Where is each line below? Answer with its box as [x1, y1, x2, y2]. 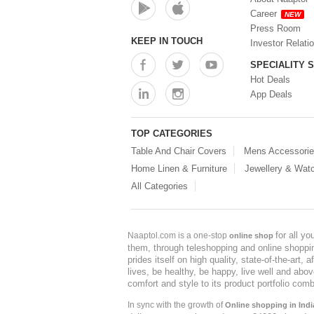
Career [250, 8, 277, 19]
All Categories [131, 181, 188, 191]
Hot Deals [250, 74, 290, 85]
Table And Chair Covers [131, 146, 226, 156]
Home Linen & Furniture [131, 163, 227, 174]
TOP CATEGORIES [131, 128, 212, 139]
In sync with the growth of [128, 300, 225, 310]
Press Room [250, 23, 301, 34]
